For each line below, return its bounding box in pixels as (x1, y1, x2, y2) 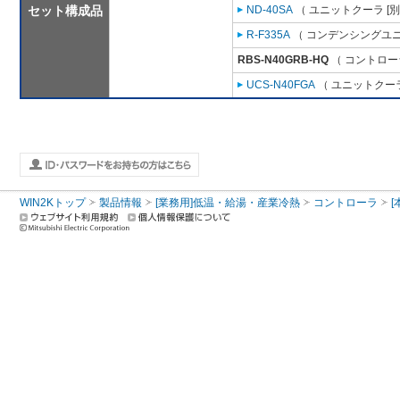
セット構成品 (28, 4, 103, 19)
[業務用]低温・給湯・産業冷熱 (155, 196, 300, 210)
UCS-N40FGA (246, 79, 315, 92)
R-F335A (246, 29, 290, 42)
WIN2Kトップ (20, 196, 86, 210)
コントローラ (313, 196, 378, 210)
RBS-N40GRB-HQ (237, 54, 329, 67)
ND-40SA (246, 4, 293, 17)
